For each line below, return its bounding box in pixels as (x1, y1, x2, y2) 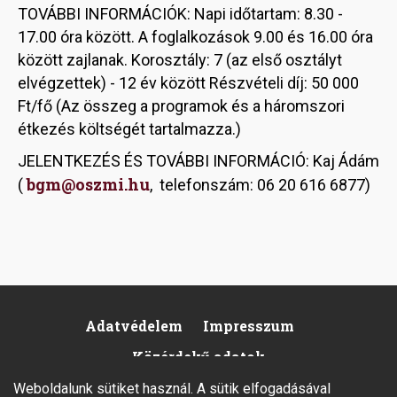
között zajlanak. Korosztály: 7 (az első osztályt (18, 51, 342, 70)
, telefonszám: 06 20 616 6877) (150, 175, 370, 195)
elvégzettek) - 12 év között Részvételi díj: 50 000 (18, 74, 359, 93)
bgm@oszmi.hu (27, 174, 150, 196)
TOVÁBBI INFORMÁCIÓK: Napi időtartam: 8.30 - (18, 4, 343, 24)
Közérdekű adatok (132, 347, 265, 367)
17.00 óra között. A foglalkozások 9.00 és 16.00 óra (18, 27, 373, 47)
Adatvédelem (85, 316, 183, 336)
